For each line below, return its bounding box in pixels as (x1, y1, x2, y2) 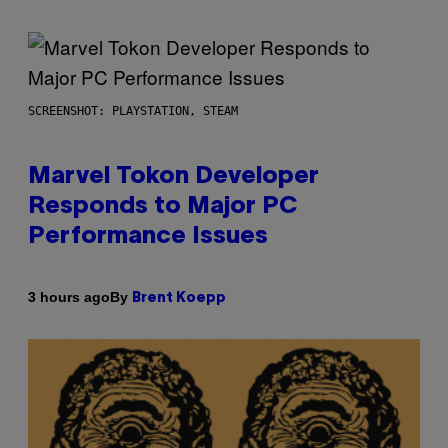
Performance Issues (28, 225, 268, 248)
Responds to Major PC (28, 195, 297, 218)
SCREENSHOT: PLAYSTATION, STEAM (28, 103, 238, 118)
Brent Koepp (132, 291, 226, 305)
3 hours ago (28, 289, 110, 306)
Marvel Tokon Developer (28, 165, 319, 188)
